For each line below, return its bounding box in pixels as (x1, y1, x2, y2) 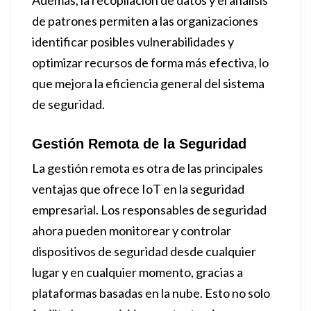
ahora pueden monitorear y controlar (32, 223, 231, 238)
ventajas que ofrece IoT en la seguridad (32, 181, 244, 196)
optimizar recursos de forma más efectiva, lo (32, 55, 269, 70)
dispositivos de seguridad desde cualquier (32, 244, 256, 259)
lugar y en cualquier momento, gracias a (32, 264, 243, 280)
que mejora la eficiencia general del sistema (32, 76, 264, 91)
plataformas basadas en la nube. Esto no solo (32, 285, 270, 301)
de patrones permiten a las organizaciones (32, 13, 258, 28)
